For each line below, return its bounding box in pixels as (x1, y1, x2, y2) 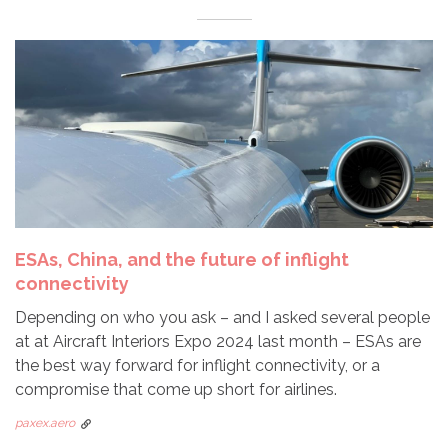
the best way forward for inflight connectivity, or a (15, 356, 380, 376)
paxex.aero (15, 416, 75, 431)
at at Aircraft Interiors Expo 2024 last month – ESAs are (15, 332, 421, 352)
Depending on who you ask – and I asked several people (15, 308, 430, 328)
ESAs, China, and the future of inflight (15, 249, 349, 271)
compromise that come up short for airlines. (15, 380, 337, 400)
